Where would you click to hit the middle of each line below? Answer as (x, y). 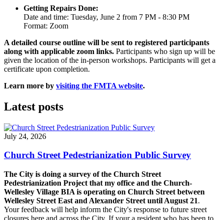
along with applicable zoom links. (59, 51)
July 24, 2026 (25, 136)
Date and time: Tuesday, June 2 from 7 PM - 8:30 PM (107, 17)
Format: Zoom (46, 26)
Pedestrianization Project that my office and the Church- (98, 183)
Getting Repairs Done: (61, 8)
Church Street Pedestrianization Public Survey (97, 155)
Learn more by (30, 85)
